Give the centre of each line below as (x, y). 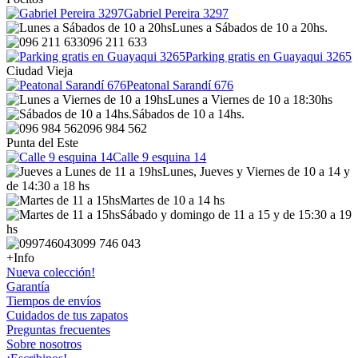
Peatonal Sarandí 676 (180, 85)
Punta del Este (42, 143)
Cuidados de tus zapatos (67, 315)
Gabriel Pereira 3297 (176, 13)
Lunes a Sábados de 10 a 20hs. (250, 28)
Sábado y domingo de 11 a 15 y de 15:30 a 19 (236, 215)
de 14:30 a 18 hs (48, 186)
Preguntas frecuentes (58, 330)
